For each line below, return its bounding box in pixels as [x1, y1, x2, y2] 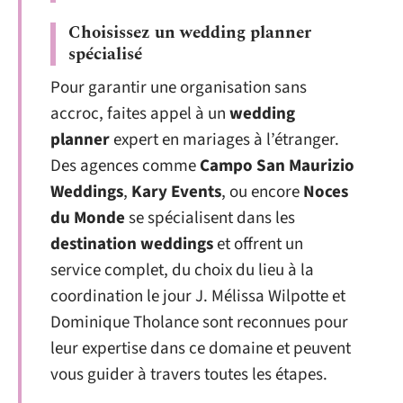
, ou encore [221, 180, 303, 205]
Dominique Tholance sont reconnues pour [50, 310, 348, 336]
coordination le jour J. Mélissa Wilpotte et [50, 284, 345, 309]
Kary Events [131, 180, 221, 205]
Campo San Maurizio [200, 154, 354, 179]
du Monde [50, 206, 125, 231]
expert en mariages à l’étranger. [110, 128, 339, 153]
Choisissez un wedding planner [68, 20, 311, 47]
